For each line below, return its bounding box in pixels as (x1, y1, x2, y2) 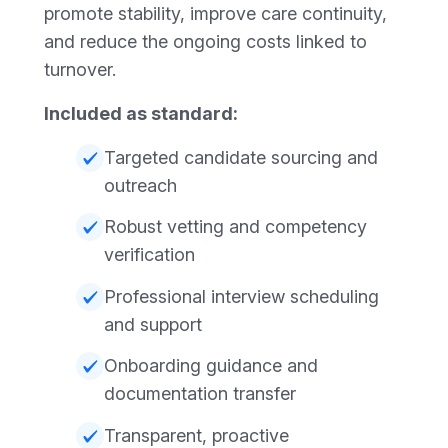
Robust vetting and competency (104, 216, 367, 238)
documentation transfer (104, 383, 296, 405)
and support (104, 313, 202, 335)
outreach (104, 174, 177, 196)
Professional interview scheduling (104, 285, 379, 307)
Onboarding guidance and (104, 355, 318, 377)
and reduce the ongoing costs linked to (44, 30, 367, 52)
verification (104, 244, 195, 266)
